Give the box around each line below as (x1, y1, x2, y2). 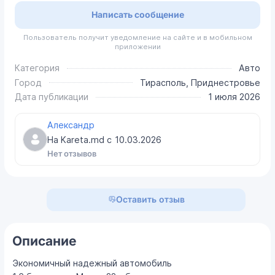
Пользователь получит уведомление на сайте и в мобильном (23, 33, 252, 42)
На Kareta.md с (47, 134, 114, 145)
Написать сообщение (91, 9, 184, 20)
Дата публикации (15, 91, 89, 103)
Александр (47, 119, 95, 130)
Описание (12, 233, 77, 249)
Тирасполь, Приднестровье (139, 77, 260, 88)
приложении (114, 42, 161, 52)
